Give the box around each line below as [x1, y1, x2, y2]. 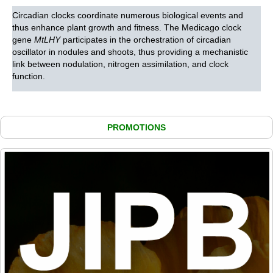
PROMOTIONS [107, 122, 166, 132]
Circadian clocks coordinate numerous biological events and [12, 10, 243, 21]
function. [12, 71, 45, 82]
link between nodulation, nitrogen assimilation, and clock [12, 59, 229, 69]
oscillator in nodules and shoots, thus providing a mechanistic [12, 47, 248, 57]
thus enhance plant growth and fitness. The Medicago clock [12, 23, 241, 33]
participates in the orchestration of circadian [60, 35, 231, 45]
